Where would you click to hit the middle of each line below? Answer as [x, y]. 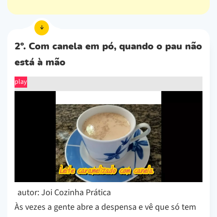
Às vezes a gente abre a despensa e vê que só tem [105, 207]
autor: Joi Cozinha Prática [64, 193]
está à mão [40, 62]
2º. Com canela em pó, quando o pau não [108, 46]
